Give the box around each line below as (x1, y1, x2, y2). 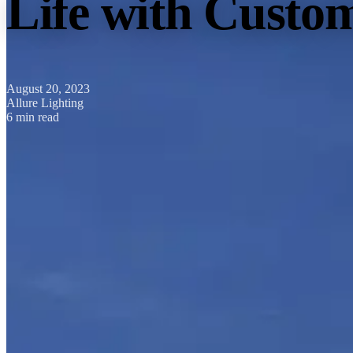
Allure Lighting (6, 96, 84, 110)
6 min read (6, 110, 59, 124)
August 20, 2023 (6, 82, 90, 96)
